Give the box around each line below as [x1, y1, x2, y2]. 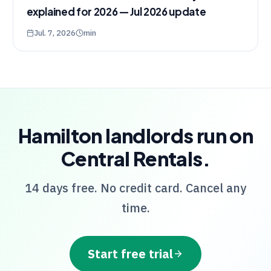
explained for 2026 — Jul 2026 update [26, 5, 206, 19]
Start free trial [88, 246, 173, 263]
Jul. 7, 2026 [34, 27, 76, 38]
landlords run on [102, 123, 253, 148]
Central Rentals [61, 146, 203, 171]
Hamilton [18, 123, 102, 148]
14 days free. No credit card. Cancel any [25, 179, 246, 196]
